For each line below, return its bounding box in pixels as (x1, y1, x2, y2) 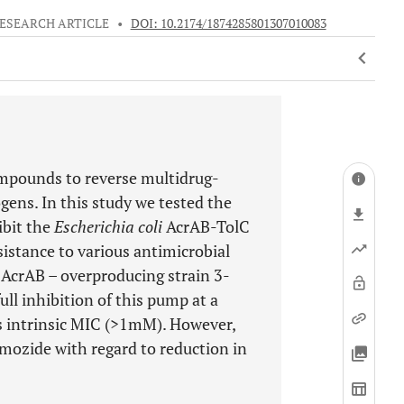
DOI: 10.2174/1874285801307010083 (130, 15, 326, 32)
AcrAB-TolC (162, 216, 250, 237)
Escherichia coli (54, 216, 162, 237)
